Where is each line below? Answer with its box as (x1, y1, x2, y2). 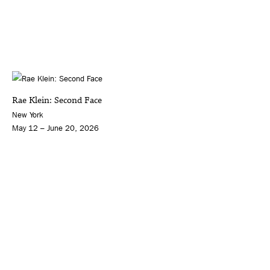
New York (12, 110, 43, 120)
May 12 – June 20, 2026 (12, 124, 99, 133)
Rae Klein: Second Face (12, 94, 102, 107)
